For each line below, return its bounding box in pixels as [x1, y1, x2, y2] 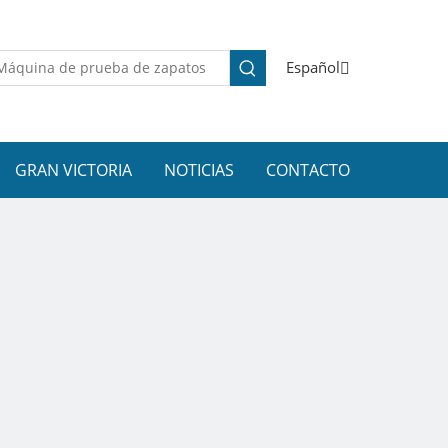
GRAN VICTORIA [14, 159, 132, 181]
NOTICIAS [164, 159, 234, 181]
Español [286, 57, 340, 77]
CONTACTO [265, 159, 350, 181]
